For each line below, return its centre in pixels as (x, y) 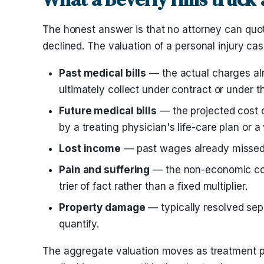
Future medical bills (108, 111)
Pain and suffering (105, 170)
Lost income (90, 148)
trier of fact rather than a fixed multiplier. (153, 186)
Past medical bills (103, 73)
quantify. (79, 224)
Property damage (102, 207)
